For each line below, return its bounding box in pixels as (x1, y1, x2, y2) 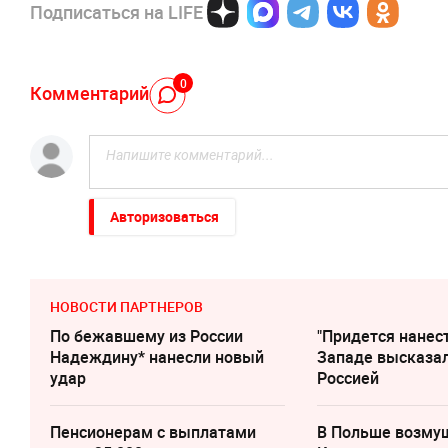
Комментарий (30, 81, 149, 106)
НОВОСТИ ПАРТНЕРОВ (50, 296, 203, 316)
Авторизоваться (110, 206, 219, 226)
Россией (317, 366, 380, 389)
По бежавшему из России (50, 324, 243, 347)
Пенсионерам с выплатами (50, 420, 256, 443)
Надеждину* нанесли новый (50, 345, 264, 368)
